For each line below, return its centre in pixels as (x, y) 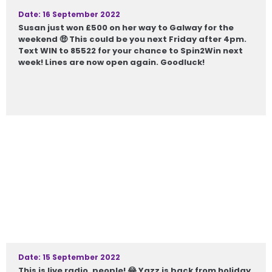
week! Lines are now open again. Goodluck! (111, 62)
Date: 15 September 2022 (69, 257)
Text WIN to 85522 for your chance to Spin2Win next (131, 51)
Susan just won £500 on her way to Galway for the (126, 28)
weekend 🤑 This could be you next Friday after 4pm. (132, 39)
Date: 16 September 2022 (69, 14)
